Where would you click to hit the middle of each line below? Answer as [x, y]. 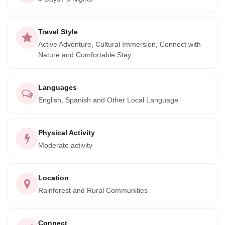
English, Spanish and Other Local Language [108, 100]
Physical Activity [67, 133]
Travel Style [58, 32]
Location [53, 178]
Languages [58, 87]
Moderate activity [65, 145]
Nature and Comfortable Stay [85, 55]
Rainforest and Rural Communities [93, 190]
